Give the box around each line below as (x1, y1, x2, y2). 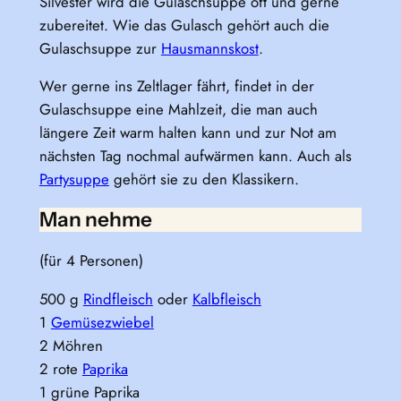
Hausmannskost (160, 37, 259, 59)
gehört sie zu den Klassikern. (108, 168, 299, 191)
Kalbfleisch (192, 287, 261, 310)
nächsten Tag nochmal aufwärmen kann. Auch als (38, 145, 352, 167)
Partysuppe (38, 168, 109, 191)
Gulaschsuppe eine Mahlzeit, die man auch (38, 98, 318, 121)
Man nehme (38, 207, 152, 233)
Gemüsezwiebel (50, 311, 154, 333)
